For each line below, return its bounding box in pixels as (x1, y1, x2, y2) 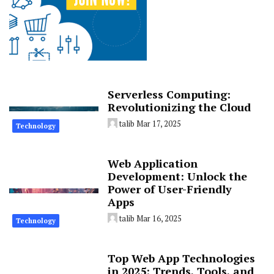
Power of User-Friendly (108, 181, 232, 196)
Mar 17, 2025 (136, 117, 182, 129)
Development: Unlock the (108, 168, 248, 183)
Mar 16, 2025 (136, 212, 182, 224)
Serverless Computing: (108, 86, 231, 102)
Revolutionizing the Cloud (108, 99, 251, 114)
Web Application (108, 155, 198, 171)
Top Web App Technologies (108, 250, 256, 265)
